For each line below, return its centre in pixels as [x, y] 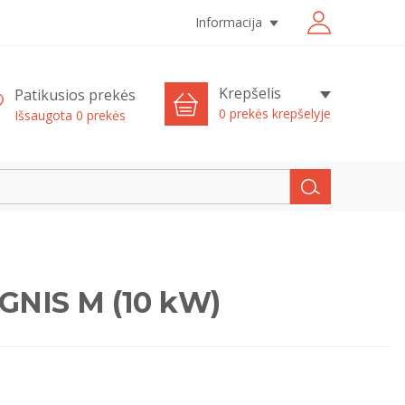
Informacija [229, 22]
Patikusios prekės [75, 94]
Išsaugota [45, 115]
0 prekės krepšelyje [274, 113]
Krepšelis [250, 93]
